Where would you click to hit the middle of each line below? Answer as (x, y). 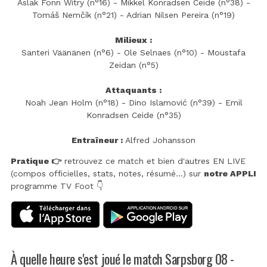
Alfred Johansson (159, 140)
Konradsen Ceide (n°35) (133, 115)
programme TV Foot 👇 (57, 186)
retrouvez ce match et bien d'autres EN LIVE (153, 161)
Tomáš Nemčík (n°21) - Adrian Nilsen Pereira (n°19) (133, 15)
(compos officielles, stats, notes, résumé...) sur (107, 173)
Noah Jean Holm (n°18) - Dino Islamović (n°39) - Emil (133, 102)
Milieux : (133, 40)
